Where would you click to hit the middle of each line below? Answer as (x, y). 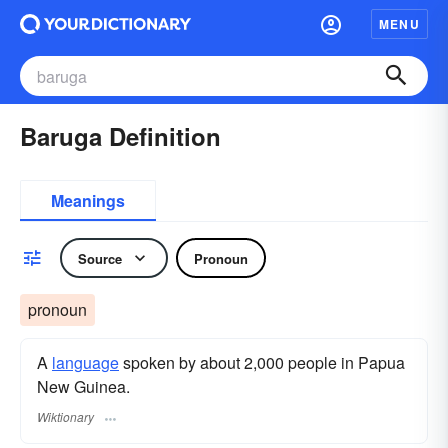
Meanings (88, 200)
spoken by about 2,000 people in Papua (262, 362)
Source (100, 258)
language (85, 362)
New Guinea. (83, 386)
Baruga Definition (120, 136)
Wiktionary (65, 417)
